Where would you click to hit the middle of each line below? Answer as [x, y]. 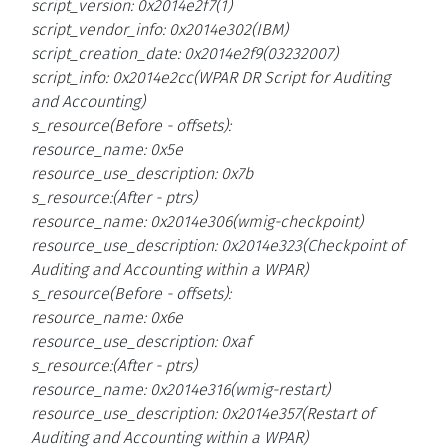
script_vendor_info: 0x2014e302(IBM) [159, 30]
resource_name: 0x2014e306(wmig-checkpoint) [197, 222]
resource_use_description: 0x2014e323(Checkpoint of [217, 246]
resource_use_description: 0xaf [141, 342]
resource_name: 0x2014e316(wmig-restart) [180, 390]
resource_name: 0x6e [107, 318]
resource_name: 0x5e [107, 150]
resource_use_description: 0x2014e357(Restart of [202, 414]
